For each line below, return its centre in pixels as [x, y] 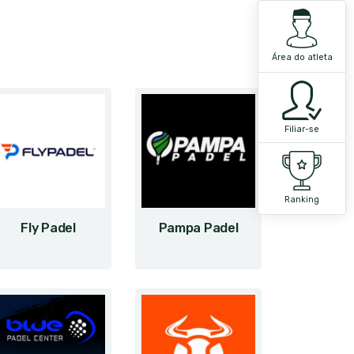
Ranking [302, 200]
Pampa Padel [198, 228]
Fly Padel [48, 228]
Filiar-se [302, 129]
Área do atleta [302, 57]
